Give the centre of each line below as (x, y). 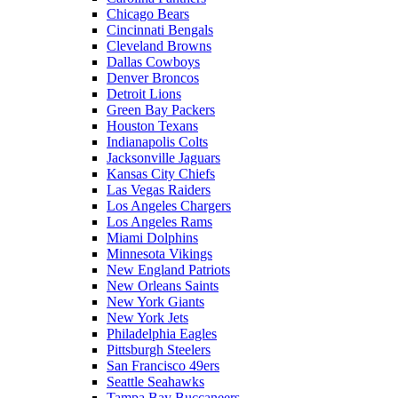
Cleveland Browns (159, 46)
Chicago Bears (148, 14)
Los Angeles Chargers (169, 206)
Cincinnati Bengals (160, 30)
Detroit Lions (144, 94)
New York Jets (147, 318)
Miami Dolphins (152, 238)
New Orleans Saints (163, 286)
